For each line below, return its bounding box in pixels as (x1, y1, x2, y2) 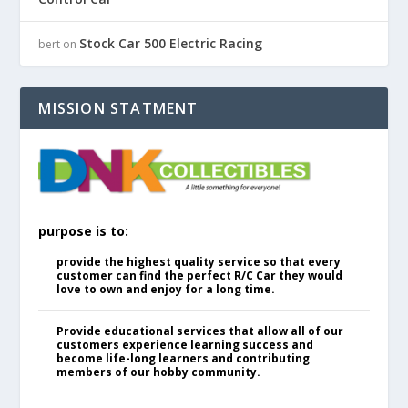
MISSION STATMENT (38, 98, 199, 119)
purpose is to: (38, 221, 129, 240)
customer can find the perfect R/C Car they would (56, 267, 343, 283)
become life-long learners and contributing (56, 350, 311, 366)
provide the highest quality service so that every (56, 253, 342, 270)
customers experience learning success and (56, 336, 314, 352)
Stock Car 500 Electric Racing (79, 35, 263, 53)
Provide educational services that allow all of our (56, 322, 344, 339)
